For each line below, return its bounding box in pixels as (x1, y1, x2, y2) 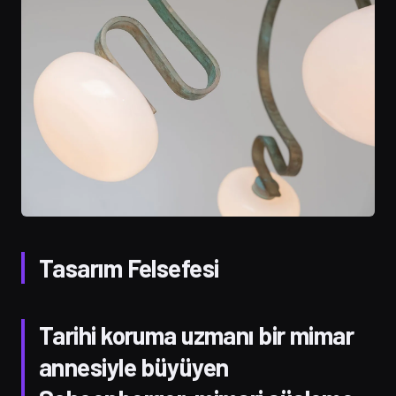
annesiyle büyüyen (39, 351, 229, 382)
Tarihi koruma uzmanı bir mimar (39, 319, 354, 350)
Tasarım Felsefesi (39, 252, 219, 283)
